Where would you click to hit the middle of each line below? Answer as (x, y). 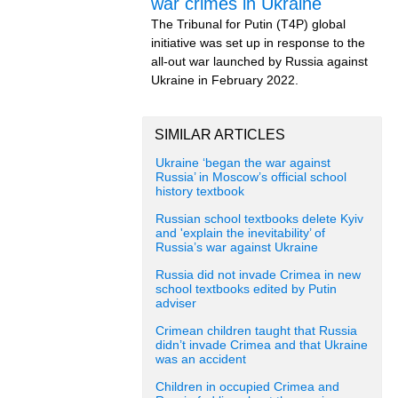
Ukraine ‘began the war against (243, 163)
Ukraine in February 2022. (225, 80)
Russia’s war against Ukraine (237, 247)
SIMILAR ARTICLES (220, 135)
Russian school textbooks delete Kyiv (259, 219)
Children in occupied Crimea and (247, 387)
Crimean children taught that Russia (256, 331)
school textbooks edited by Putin (246, 289)
